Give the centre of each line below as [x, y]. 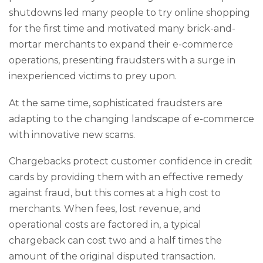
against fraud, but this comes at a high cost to [115, 193]
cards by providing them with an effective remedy [126, 177]
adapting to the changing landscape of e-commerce [131, 119]
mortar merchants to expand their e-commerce [121, 45]
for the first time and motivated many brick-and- [122, 29]
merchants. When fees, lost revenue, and [105, 209]
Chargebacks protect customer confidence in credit [131, 161]
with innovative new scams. [72, 134]
